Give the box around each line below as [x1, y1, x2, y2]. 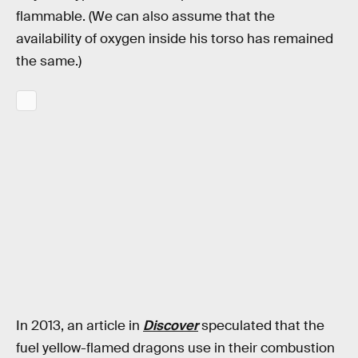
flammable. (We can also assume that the [16, 8, 275, 26]
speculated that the [198, 317, 324, 335]
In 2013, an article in [16, 317, 143, 335]
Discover [143, 317, 198, 335]
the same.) [16, 53, 82, 70]
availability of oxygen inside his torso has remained [16, 30, 333, 48]
